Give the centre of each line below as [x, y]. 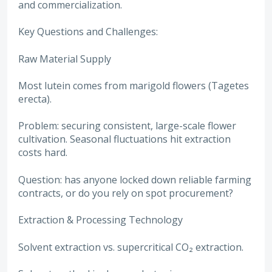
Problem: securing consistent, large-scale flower [127, 126]
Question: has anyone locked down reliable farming [135, 179]
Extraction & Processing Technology [100, 220]
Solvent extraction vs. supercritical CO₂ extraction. [131, 247]
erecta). [35, 99]
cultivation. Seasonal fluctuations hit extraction [124, 139]
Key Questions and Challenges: [88, 32]
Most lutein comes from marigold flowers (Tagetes [134, 85]
